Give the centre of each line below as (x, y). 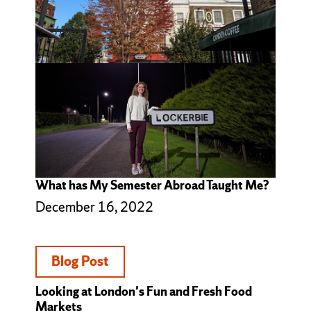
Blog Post (80, 261)
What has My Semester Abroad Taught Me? (152, 185)
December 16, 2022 (94, 207)
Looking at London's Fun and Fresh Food (143, 291)
